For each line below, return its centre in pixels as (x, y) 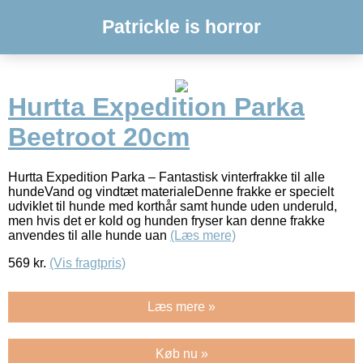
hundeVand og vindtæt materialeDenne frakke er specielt (171, 191)
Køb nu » (181, 353)
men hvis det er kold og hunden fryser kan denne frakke (167, 220)
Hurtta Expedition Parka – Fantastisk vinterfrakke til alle (167, 177)
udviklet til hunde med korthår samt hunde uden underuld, (173, 206)
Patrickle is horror (181, 27)
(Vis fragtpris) (88, 263)
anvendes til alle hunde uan (89, 235)
